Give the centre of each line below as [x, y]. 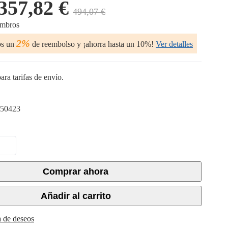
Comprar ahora [76, 172]
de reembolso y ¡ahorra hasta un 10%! [92, 44]
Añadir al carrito [76, 196]
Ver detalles [174, 44]
